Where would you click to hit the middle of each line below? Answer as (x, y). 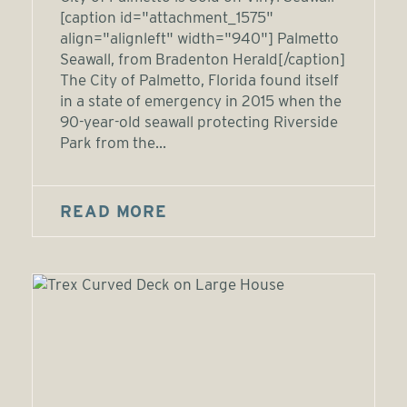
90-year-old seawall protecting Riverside (199, 122)
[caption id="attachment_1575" (167, 17)
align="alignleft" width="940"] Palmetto (199, 38)
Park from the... (113, 143)
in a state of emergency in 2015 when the (201, 101)
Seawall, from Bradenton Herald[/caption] (203, 59)
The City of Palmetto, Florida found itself (199, 80)
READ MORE (114, 211)
